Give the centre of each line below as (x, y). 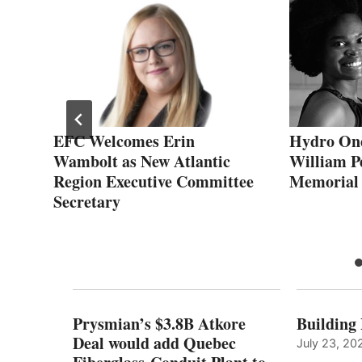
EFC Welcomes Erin (124, 141)
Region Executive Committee (154, 181)
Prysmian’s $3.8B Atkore (159, 323)
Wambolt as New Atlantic (142, 161)
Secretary (87, 201)
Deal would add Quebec (154, 343)
